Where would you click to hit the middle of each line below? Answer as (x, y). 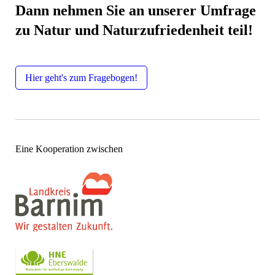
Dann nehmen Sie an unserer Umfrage (136, 10)
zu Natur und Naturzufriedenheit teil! (134, 30)
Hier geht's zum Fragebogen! (81, 78)
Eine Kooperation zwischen (69, 149)
